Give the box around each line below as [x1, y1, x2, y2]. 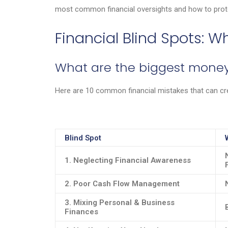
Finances [65, 207, 98, 216]
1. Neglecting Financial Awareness [65, 156, 191, 165]
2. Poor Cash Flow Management [65, 179, 180, 188]
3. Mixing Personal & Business [65, 198, 175, 207]
